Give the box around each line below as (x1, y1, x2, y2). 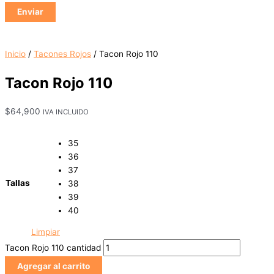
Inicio (5, 49, 26, 59)
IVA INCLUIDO (43, 108, 89, 117)
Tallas (6, 178, 30, 188)
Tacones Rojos (34, 49, 91, 59)
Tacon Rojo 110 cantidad (5, 243, 101, 253)
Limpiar (31, 227, 60, 237)
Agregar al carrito (17, 261, 90, 272)
